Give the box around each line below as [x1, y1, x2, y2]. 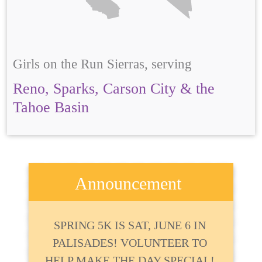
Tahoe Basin [13, 99, 89, 116]
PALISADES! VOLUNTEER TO [53, 236, 208, 250]
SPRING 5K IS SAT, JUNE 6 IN [54, 219, 206, 232]
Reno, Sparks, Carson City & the [13, 80, 215, 97]
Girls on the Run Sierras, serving [13, 57, 192, 71]
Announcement [74, 174, 181, 194]
